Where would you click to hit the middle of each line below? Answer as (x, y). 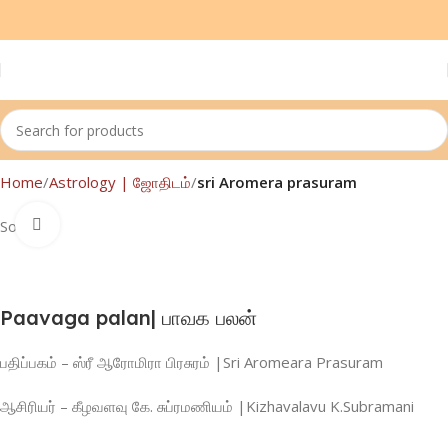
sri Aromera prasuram (277, 182)
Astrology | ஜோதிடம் (120, 182)
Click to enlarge (113, 224)
